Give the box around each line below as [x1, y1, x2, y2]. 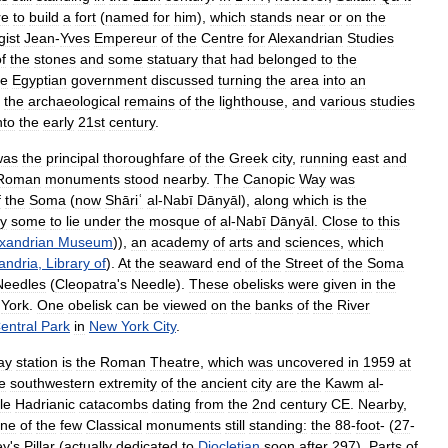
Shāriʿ [105, 192, 143, 208]
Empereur [94, 30, 157, 46]
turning [218, 72, 262, 88]
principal [46, 150, 99, 166]
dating [152, 396, 191, 412]
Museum [58, 234, 113, 250]
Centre [201, 30, 244, 46]
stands [250, 9, 292, 25]
